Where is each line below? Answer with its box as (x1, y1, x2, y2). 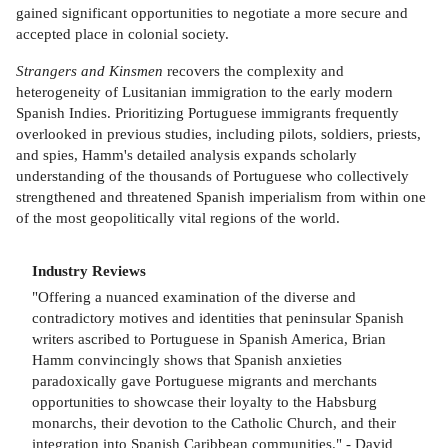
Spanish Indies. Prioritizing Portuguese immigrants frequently (16, 103, 399, 121)
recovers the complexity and (163, 61, 344, 79)
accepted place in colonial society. (16, 25, 229, 43)
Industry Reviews (32, 261, 146, 279)
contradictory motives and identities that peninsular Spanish (32, 308, 404, 326)
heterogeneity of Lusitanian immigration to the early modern (16, 82, 393, 100)
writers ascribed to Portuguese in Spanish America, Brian (32, 329, 386, 347)
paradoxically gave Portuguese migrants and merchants (32, 371, 377, 389)
